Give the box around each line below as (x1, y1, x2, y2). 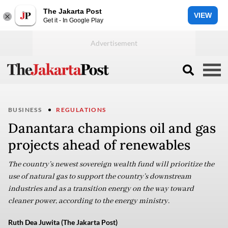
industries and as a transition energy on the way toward (8, 184, 194, 193)
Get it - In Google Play (43, 16, 103, 24)
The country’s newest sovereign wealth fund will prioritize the (8, 160, 214, 169)
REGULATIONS (56, 106, 106, 113)
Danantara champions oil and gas (8, 120, 216, 136)
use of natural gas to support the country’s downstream (8, 172, 191, 181)
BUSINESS (8, 106, 42, 113)
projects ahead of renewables (8, 136, 190, 153)
